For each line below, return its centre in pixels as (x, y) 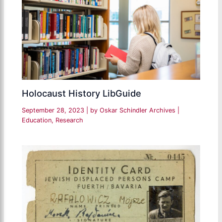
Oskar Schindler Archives (139, 111)
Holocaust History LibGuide (82, 93)
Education (37, 120)
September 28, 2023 (54, 111)
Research (70, 120)
